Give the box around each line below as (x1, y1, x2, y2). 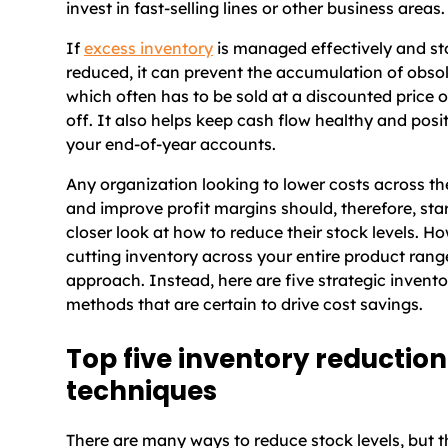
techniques (66, 373, 223, 410)
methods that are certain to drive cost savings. (66, 293, 423, 314)
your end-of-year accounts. (66, 133, 276, 154)
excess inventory (84, 37, 213, 58)
